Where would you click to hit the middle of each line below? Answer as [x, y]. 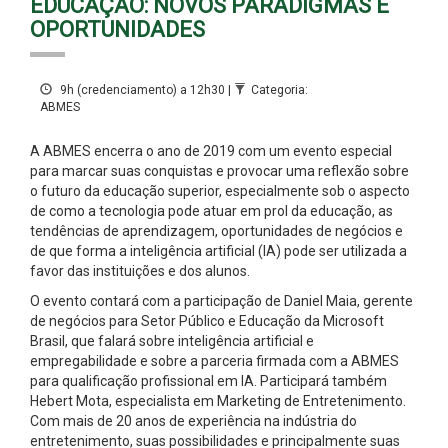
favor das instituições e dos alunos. [140, 270]
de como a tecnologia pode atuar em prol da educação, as [211, 210]
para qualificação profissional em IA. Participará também [208, 380]
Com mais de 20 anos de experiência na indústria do [193, 420]
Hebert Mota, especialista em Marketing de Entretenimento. [218, 400]
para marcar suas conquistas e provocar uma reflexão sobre [219, 170]
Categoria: [279, 89]
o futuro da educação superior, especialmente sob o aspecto [220, 190]
